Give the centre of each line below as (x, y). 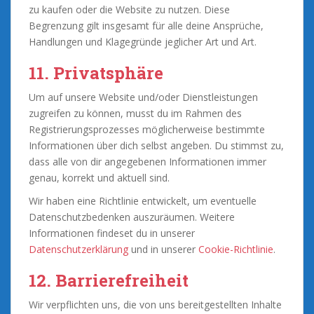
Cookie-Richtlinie (236, 249)
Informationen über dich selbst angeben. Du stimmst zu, (156, 145)
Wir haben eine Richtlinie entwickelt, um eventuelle (143, 200)
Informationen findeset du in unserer (112, 233)
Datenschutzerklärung (78, 249)
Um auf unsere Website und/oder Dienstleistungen (143, 97)
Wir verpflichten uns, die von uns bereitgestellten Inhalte (155, 304)
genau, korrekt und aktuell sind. (99, 177)
